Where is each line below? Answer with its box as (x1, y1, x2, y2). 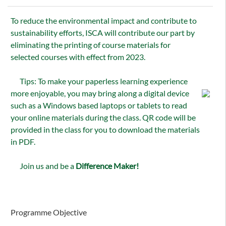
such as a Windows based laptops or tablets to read (11, 100, 187, 110)
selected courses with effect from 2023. (11, 52, 145, 62)
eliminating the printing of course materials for (11, 40, 171, 50)
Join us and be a (11, 161, 76, 171)
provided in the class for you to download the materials (11, 125, 200, 135)
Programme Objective (11, 207, 87, 217)
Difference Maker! (76, 161, 139, 171)
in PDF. (11, 137, 35, 147)
